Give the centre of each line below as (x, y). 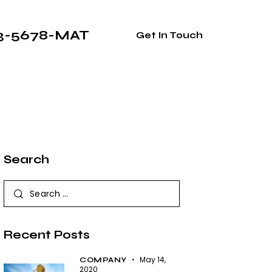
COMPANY (103, 260)
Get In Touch (169, 35)
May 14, (153, 260)
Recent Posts (47, 235)
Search (27, 160)
